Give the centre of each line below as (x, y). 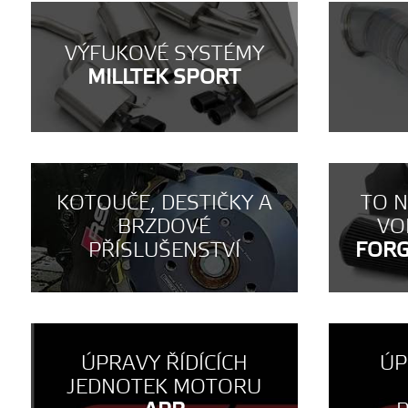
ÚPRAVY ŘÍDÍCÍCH (164, 363)
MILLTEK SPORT (164, 78)
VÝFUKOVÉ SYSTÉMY (164, 55)
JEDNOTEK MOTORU (164, 387)
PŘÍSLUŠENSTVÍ (164, 250)
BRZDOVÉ (164, 227)
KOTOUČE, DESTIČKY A (164, 203)
